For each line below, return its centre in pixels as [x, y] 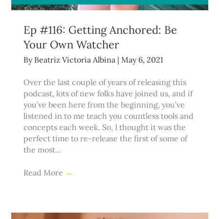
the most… [42, 150]
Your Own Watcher [71, 45]
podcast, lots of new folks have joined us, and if [108, 94]
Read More [44, 173]
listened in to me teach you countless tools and [108, 116]
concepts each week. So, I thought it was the [104, 127]
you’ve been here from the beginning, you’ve [104, 105]
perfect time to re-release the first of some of [105, 139]
